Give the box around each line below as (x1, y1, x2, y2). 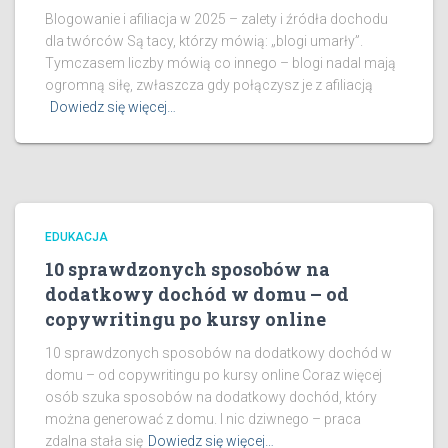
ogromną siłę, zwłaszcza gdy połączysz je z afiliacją (45, 77, 373, 93)
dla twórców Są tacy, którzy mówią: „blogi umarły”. (45, 33, 363, 49)
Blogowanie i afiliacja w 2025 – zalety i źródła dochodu (45, 11, 388, 27)
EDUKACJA (45, 230, 108, 244)
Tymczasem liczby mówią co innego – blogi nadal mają (45, 55, 396, 71)
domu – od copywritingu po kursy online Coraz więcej (45, 367, 382, 383)
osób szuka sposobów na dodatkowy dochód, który (45, 389, 377, 405)
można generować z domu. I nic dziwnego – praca (45, 411, 361, 427)
